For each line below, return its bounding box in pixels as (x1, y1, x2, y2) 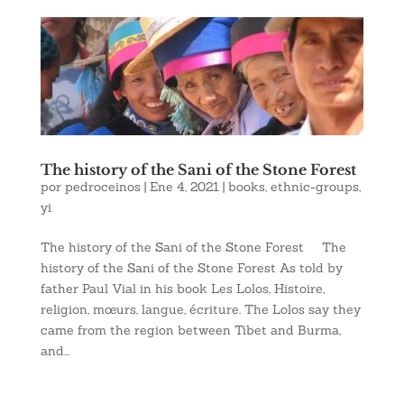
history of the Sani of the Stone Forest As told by (40, 259, 343, 276)
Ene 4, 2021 (149, 178, 219, 195)
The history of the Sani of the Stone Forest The (40, 238, 346, 255)
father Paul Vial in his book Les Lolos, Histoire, (40, 280, 325, 297)
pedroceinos (64, 178, 141, 195)
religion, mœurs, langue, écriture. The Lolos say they (40, 300, 361, 317)
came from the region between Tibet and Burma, (40, 321, 341, 338)
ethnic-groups (270, 178, 359, 195)
